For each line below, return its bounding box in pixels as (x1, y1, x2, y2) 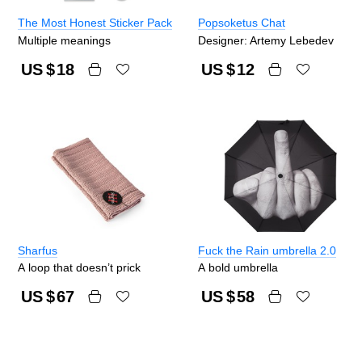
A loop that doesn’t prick (18, 261, 141, 275)
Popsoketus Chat (198, 15, 285, 29)
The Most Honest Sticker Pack (18, 15, 172, 29)
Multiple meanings (18, 33, 111, 47)
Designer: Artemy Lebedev (198, 33, 334, 47)
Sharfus (18, 243, 57, 257)
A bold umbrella (198, 261, 278, 275)
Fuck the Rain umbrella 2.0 (198, 243, 336, 257)
